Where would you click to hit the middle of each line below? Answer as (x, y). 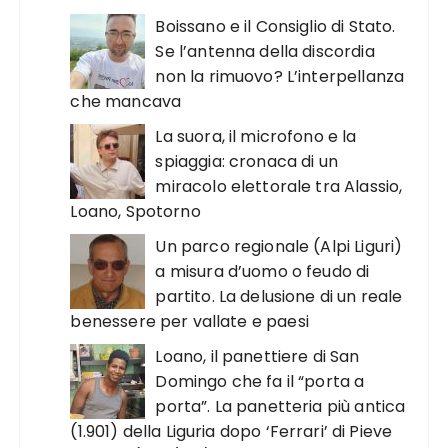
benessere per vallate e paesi (189, 321)
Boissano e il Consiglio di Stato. (275, 26)
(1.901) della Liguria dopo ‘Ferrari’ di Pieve (231, 431)
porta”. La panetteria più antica (280, 406)
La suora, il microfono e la (256, 136)
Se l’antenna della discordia (265, 51)
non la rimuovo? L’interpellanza (280, 76)
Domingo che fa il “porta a (260, 381)
